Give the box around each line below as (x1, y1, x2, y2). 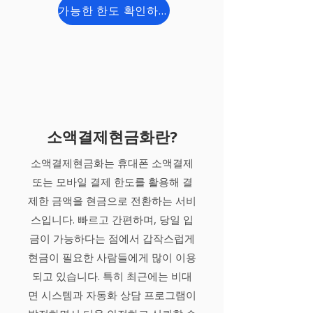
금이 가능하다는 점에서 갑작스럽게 (29, 231, 195, 245)
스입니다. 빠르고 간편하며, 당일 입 (31, 212, 194, 226)
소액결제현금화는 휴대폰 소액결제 (31, 156, 194, 170)
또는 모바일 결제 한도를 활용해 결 (31, 175, 193, 189)
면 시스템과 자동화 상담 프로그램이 (28, 288, 196, 302)
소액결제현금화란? (46, 126, 177, 147)
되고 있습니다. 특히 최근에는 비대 (32, 269, 192, 283)
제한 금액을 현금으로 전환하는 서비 (28, 194, 196, 208)
